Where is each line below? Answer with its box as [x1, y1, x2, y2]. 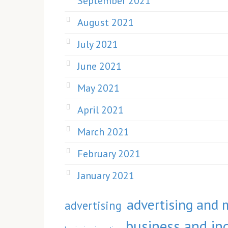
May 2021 [77, 81, 120, 95]
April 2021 [77, 103, 124, 117]
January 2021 [77, 169, 134, 182]
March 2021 [77, 125, 129, 138]
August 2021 [77, 16, 134, 29]
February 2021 [77, 147, 140, 160]
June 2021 [77, 60, 122, 73]
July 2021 [77, 38, 118, 51]
